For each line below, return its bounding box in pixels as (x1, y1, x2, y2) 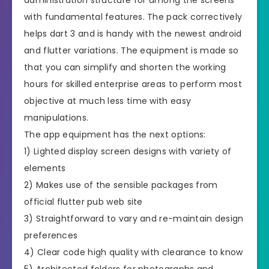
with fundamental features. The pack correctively (24, 10, 243, 23)
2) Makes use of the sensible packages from (24, 178, 218, 191)
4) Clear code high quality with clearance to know (24, 246, 243, 258)
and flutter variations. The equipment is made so (24, 44, 239, 56)
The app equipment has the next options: (24, 128, 206, 141)
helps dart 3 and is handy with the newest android (24, 27, 242, 40)
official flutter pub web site (24, 195, 143, 208)
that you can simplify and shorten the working (24, 61, 226, 73)
